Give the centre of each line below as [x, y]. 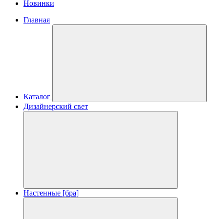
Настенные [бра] [51, 193]
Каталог [37, 97]
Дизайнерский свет [56, 106]
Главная [37, 20]
